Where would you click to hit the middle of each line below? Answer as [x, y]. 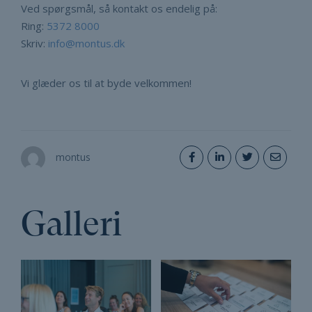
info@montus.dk [86, 44]
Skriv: [34, 44]
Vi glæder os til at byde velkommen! [106, 83]
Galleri [71, 225]
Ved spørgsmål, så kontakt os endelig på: [119, 9]
